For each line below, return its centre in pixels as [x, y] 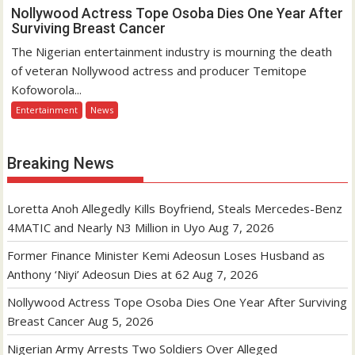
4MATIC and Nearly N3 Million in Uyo [107, 228]
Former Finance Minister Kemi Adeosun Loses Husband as [166, 256]
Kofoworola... [47, 90]
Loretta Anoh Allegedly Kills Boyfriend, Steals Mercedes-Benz [175, 209]
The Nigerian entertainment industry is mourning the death [172, 52]
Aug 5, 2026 [121, 321]
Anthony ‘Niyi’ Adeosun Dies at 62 [99, 275]
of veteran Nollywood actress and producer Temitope [159, 71]
